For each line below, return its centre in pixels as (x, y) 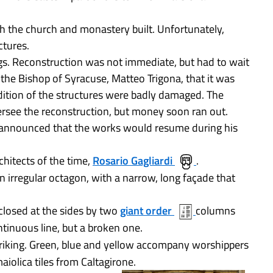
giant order (146, 211)
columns (215, 211)
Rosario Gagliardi (133, 161)
